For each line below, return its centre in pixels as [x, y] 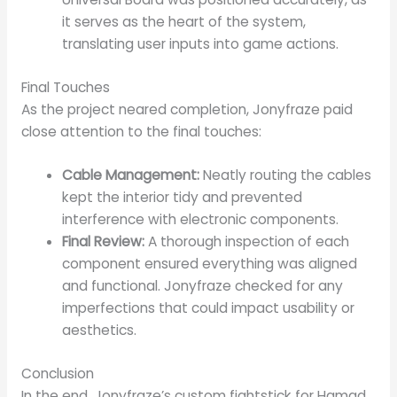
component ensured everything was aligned [210, 264]
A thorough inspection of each [247, 242]
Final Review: [104, 242]
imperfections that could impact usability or [209, 308]
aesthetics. [100, 331]
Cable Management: [131, 175]
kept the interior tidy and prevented [183, 198]
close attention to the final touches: [141, 131]
